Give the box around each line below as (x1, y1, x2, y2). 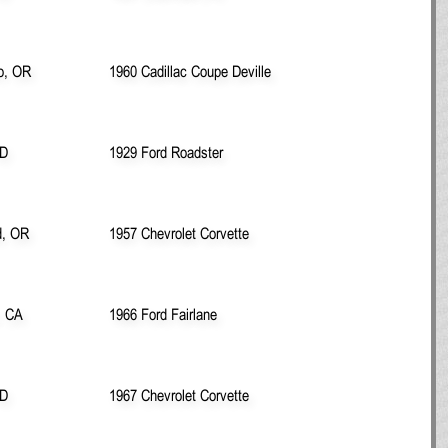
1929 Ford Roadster (109, 142, 223, 161)
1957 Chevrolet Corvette (109, 223, 249, 242)
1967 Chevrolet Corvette (109, 385, 249, 404)
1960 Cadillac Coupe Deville (109, 61, 271, 80)
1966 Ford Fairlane (109, 304, 217, 323)
